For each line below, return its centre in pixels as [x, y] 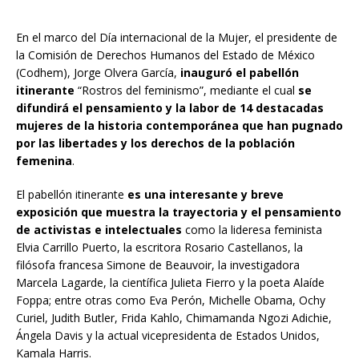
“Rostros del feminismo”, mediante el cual [186, 90]
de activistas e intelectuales [99, 229]
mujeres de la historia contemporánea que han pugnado [179, 125]
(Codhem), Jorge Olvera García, [98, 72]
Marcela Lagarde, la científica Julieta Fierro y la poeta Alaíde [170, 282]
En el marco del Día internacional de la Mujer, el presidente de [177, 37]
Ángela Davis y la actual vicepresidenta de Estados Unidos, [168, 335]
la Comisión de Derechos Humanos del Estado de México [165, 54]
